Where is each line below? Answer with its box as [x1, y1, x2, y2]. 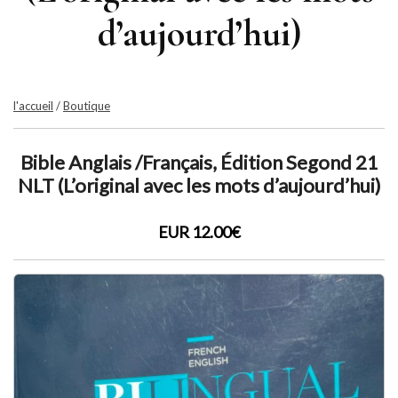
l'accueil [13, 99, 53, 113]
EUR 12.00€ [157, 222, 241, 243]
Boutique [63, 99, 110, 113]
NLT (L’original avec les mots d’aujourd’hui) [17, 173, 381, 198]
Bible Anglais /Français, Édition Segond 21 [20, 150, 378, 175]
